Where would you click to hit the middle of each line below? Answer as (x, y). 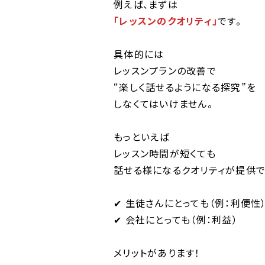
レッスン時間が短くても (165, 153)
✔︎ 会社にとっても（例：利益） (176, 219)
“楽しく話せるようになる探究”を (185, 87)
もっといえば (142, 137)
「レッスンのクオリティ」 (166, 21)
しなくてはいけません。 (163, 104)
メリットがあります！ (157, 253)
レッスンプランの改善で (165, 70)
